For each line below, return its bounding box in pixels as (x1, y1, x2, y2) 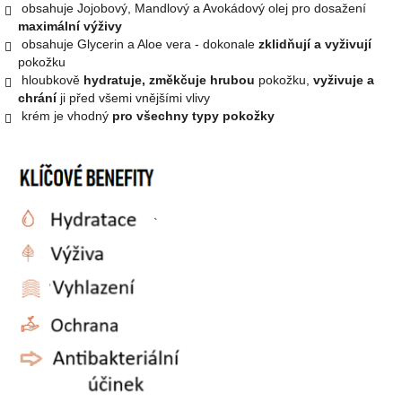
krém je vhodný (18, 108, 112, 123)
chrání (18, 90, 57, 105)
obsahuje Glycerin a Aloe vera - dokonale (18, 36, 258, 51)
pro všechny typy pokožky (112, 108, 275, 123)
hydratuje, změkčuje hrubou (83, 72, 255, 87)
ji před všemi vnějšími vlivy (57, 90, 210, 105)
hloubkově (18, 72, 83, 87)
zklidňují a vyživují (258, 36, 371, 51)
